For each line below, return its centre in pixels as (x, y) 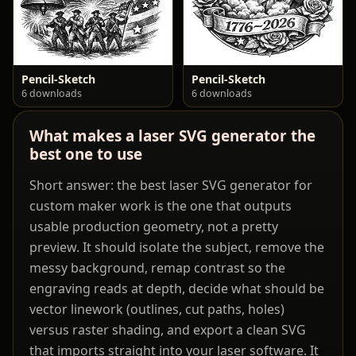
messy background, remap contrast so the (157, 268)
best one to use (86, 155)
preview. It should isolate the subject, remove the (177, 248)
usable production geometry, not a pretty (154, 227)
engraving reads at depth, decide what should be (177, 289)
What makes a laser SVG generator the (172, 136)
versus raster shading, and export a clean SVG (168, 330)
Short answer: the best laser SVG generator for (171, 186)
